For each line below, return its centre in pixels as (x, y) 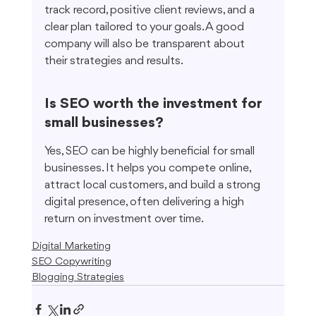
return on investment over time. (124, 219)
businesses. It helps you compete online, (148, 169)
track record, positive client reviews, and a (151, 11)
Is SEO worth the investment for (154, 104)
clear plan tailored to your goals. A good (145, 28)
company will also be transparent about (146, 44)
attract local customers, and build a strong (153, 186)
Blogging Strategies (78, 278)
